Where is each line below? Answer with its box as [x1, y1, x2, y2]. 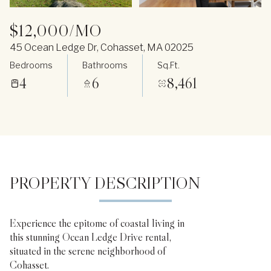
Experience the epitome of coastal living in [10, 217, 184, 230]
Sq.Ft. [157, 59, 180, 70]
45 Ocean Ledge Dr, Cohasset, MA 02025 [10, 42, 194, 53]
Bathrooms [82, 59, 128, 70]
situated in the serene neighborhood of [10, 244, 166, 258]
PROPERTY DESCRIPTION [10, 172, 201, 193]
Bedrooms [10, 59, 53, 70]
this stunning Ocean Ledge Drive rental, [10, 230, 171, 244]
